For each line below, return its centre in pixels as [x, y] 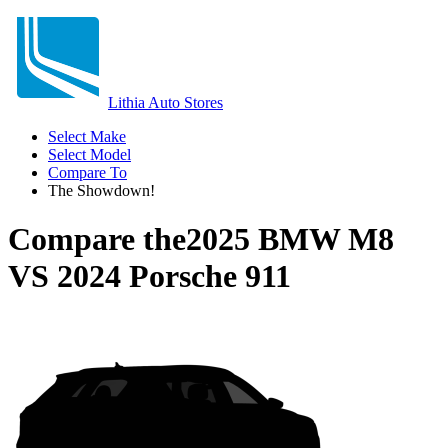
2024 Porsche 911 [174, 276]
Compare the [97, 239]
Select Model [89, 154]
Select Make [87, 136]
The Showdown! [101, 190]
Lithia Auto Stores [165, 102]
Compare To [87, 172]
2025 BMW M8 [290, 239]
